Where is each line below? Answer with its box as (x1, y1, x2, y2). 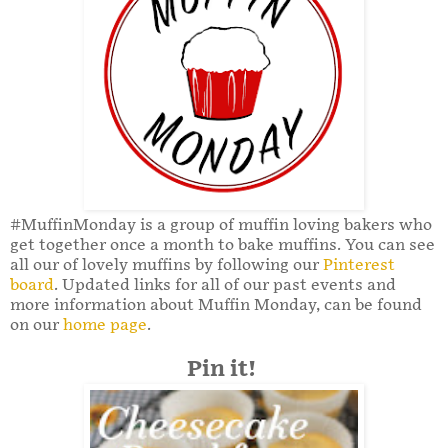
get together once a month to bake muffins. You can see (10, 235, 435, 255)
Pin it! (187, 355, 261, 383)
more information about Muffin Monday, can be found (10, 295, 422, 315)
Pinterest (323, 255, 395, 275)
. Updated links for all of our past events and (54, 275, 396, 295)
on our (10, 315, 63, 335)
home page (63, 315, 147, 335)
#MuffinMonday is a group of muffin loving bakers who (10, 215, 432, 235)
